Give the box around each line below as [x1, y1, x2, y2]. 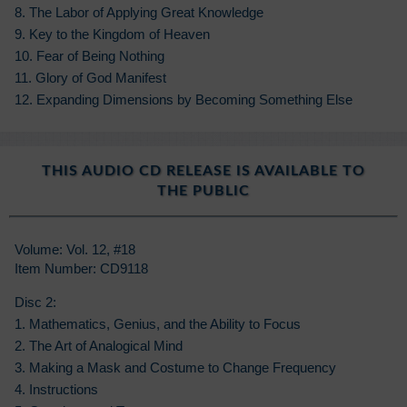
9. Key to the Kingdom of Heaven [15, 25, 210, 42]
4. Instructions [15, 382, 98, 398]
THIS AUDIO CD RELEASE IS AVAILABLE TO [42, 163, 365, 178]
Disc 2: [15, 294, 56, 311]
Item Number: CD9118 [15, 260, 148, 276]
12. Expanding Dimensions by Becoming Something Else [15, 91, 352, 107]
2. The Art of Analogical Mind [15, 338, 183, 354]
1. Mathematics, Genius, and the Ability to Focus [15, 316, 301, 333]
